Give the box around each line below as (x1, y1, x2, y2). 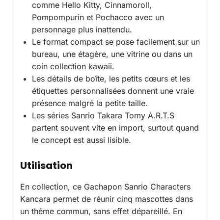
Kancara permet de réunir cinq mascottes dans (20, 194, 193, 204)
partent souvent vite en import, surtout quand (32, 123, 199, 133)
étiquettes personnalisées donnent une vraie (32, 86, 194, 96)
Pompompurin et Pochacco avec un (32, 12, 164, 23)
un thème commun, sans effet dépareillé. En (20, 206, 182, 217)
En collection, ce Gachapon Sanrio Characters (20, 182, 191, 192)
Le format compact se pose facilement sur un (32, 37, 200, 47)
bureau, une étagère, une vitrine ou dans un (32, 49, 192, 59)
